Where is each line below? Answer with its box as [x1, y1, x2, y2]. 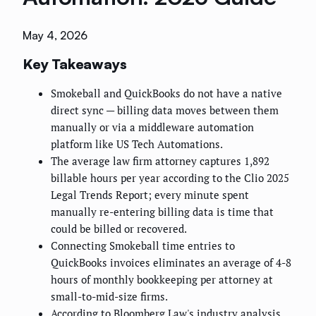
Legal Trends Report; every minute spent [51, 188, 249, 202]
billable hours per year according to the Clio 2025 [51, 171, 289, 186]
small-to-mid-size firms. [51, 289, 168, 304]
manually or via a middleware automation [51, 120, 254, 135]
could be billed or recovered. [51, 221, 187, 236]
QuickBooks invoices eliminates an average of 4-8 [51, 255, 291, 270]
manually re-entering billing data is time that [51, 205, 274, 219]
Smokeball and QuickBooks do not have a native [51, 86, 282, 101]
